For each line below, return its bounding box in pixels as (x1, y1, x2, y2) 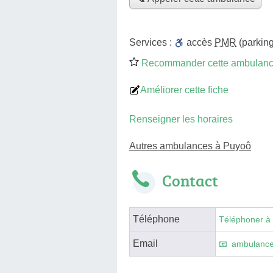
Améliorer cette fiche (140, 84, 229, 95)
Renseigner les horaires (129, 113, 233, 124)
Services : (129, 37, 174, 48)
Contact (162, 169, 218, 191)
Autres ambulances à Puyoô (129, 140, 251, 151)
